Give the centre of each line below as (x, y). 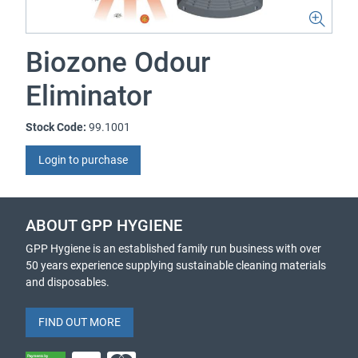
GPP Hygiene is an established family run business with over (173, 249)
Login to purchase (83, 160)
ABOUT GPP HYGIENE (104, 226)
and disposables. (68, 282)
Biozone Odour (118, 63)
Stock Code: (56, 127)
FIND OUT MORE (80, 322)
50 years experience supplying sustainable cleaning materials (176, 265)
